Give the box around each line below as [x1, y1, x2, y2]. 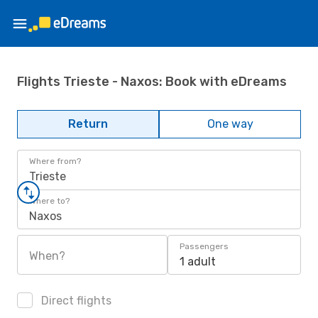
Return [68, 117, 108, 131]
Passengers [180, 241, 229, 251]
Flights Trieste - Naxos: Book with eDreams [17, 73, 287, 89]
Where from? [29, 156, 81, 166]
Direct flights [38, 294, 111, 307]
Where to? [29, 196, 70, 206]
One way [207, 117, 253, 131]
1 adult [180, 255, 216, 268]
